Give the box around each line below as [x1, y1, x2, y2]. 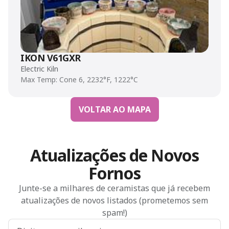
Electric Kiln [20, 64, 58, 74]
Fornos [88, 162, 141, 184]
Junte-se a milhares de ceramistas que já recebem [19, 182, 210, 194]
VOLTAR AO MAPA [78, 104, 151, 115]
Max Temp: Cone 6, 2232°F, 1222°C [20, 75, 138, 84]
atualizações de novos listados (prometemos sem [21, 195, 208, 206]
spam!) [102, 207, 127, 218]
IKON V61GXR [20, 52, 81, 64]
